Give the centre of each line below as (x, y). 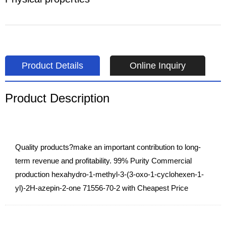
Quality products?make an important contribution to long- (108, 147)
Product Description (57, 98)
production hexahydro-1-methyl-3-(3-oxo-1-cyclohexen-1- (109, 174)
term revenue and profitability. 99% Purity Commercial (103, 161)
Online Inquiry (157, 66)
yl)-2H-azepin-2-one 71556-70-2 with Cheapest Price (102, 188)
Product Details (53, 66)
